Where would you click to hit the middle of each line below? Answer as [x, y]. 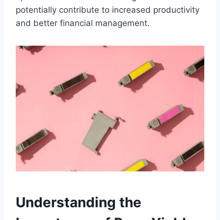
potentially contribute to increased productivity [108, 10]
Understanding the [79, 203]
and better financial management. [83, 23]
